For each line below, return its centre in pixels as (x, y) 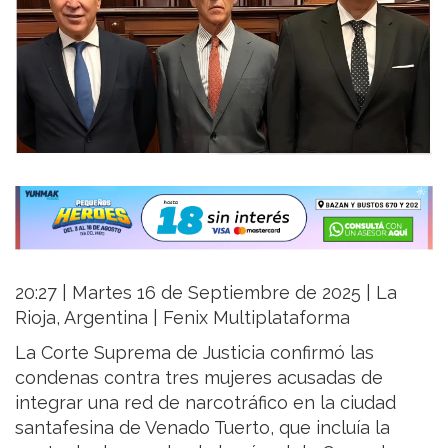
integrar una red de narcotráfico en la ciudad (205, 402)
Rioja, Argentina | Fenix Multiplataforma (182, 317)
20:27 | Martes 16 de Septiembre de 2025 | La (206, 292)
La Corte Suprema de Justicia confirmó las (194, 352)
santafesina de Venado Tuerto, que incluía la (202, 427)
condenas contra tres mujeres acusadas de (199, 377)
